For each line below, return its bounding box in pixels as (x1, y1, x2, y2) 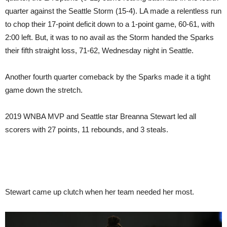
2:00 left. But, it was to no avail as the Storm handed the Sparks (5, 33, 214, 42)
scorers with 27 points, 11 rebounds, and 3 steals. (5, 125, 168, 134)
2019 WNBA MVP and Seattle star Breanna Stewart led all (5, 112, 196, 121)
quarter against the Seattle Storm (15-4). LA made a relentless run (5, 7, 221, 16)
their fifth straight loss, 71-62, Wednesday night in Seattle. (5, 46, 194, 55)
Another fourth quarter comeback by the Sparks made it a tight (5, 72, 210, 82)
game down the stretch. (5, 86, 83, 95)
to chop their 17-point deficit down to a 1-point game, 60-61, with (5, 20, 214, 29)
